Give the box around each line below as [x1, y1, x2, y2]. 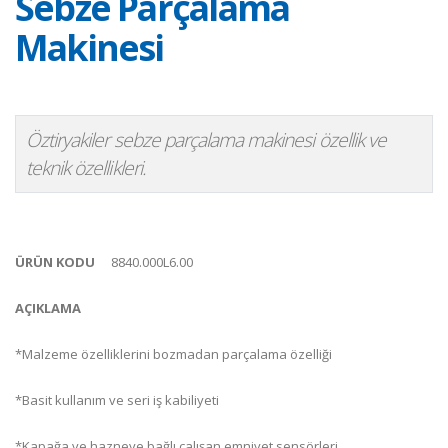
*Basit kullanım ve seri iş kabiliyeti [15, 391, 219, 409]
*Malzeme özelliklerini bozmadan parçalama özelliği [15, 345, 332, 363]
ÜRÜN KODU [15, 253, 95, 271]
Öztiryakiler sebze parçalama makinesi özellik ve [26, 126, 386, 153]
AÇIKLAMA [15, 299, 81, 317]
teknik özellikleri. [26, 154, 146, 181]
